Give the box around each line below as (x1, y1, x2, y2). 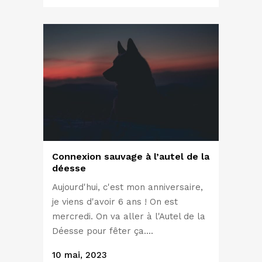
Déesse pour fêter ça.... (52, 225, 153, 236)
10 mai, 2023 (52, 249, 107, 260)
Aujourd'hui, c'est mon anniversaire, (52, 181, 203, 192)
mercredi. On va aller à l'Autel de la (52, 211, 205, 222)
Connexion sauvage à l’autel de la (52, 150, 209, 162)
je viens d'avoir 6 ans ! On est (52, 196, 178, 207)
